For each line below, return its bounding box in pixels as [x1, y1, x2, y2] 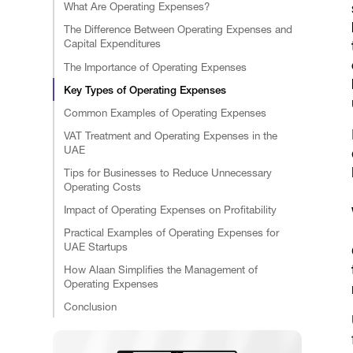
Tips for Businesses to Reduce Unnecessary [64, 165, 273, 179]
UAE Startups [64, 240, 128, 253]
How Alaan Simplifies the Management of [64, 262, 258, 276]
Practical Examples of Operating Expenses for [64, 225, 280, 239]
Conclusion [64, 299, 117, 313]
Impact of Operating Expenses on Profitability [64, 203, 277, 216]
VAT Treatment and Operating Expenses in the [64, 128, 278, 142]
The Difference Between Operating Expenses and [64, 23, 293, 36]
